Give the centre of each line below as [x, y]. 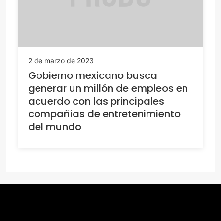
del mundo [55, 127]
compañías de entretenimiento [104, 114]
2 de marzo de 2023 [61, 60]
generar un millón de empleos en [108, 88]
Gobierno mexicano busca [93, 75]
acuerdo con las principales [96, 101]
